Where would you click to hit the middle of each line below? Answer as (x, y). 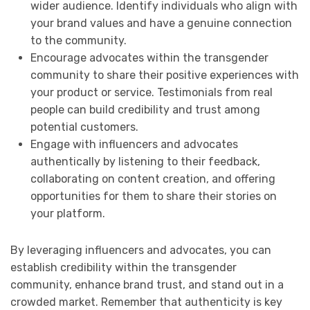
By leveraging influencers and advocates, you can (141, 250)
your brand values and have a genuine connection (161, 24)
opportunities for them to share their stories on (153, 197)
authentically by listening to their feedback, (145, 162)
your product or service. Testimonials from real (151, 93)
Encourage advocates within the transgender (149, 58)
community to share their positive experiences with (164, 75)
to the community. (78, 41)
